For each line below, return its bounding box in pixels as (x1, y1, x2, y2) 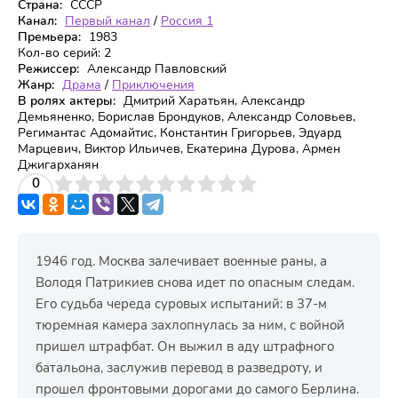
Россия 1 (161, 12, 213, 29)
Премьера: (18, 28, 81, 45)
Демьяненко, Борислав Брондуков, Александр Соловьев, (18, 108, 355, 125)
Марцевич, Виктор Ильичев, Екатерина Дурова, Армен (18, 140, 340, 157)
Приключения (112, 76, 195, 93)
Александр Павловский (84, 60, 227, 77)
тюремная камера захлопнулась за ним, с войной (36, 316, 345, 334)
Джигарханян (18, 156, 99, 173)
